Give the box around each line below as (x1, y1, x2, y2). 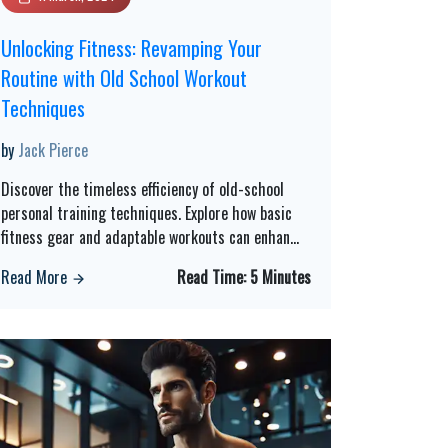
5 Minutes (249, 265, 311, 289)
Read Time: (176, 265, 250, 289)
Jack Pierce (18, 138, 88, 162)
